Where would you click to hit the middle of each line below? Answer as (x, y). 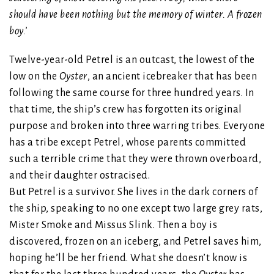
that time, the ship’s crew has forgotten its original (126, 110)
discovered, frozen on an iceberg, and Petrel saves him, (135, 242)
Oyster (73, 77)
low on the (34, 77)
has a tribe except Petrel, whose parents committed (128, 143)
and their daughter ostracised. (80, 176)
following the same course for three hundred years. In (132, 93)
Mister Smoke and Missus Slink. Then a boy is (113, 225)
